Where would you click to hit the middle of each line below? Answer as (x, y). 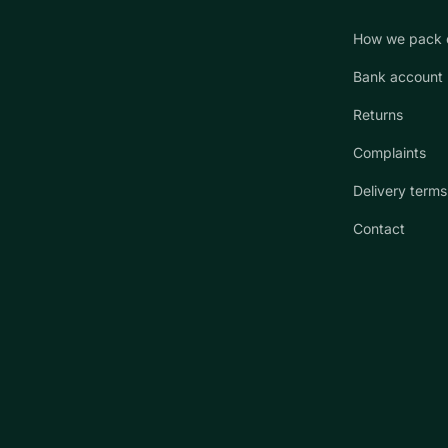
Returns (378, 114)
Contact (379, 228)
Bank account (398, 76)
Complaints (389, 152)
